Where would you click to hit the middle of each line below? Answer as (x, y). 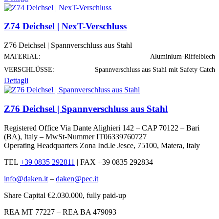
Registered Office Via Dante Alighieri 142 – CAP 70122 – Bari (102, 128)
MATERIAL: (22, 57)
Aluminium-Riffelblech (183, 57)
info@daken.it (26, 178)
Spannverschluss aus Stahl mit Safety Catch (155, 70)
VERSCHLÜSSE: (29, 70)
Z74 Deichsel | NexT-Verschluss (65, 26)
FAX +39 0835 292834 (116, 162)
